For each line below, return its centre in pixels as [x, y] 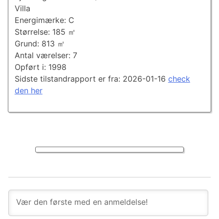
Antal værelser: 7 [46, 55]
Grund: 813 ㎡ [40, 44]
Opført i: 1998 [40, 67]
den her [28, 91]
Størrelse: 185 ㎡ [45, 32]
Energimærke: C [44, 20]
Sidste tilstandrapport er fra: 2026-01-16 [91, 79]
